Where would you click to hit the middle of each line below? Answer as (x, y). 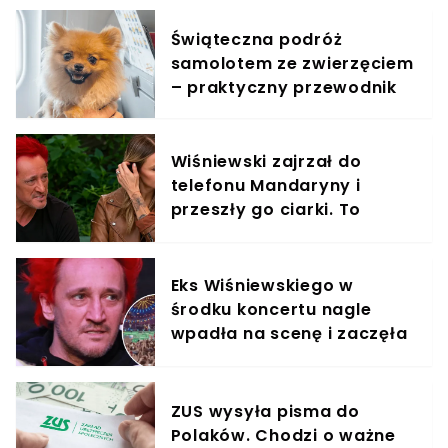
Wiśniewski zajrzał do (266, 162)
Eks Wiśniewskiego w (262, 286)
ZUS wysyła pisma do (265, 412)
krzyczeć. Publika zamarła (287, 358)
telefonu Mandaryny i (265, 186)
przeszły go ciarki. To (266, 210)
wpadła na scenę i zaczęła (289, 334)
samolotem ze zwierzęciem (292, 64)
